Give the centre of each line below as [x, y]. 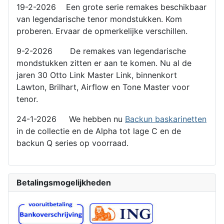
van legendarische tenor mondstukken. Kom [99, 19]
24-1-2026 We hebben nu [71, 119]
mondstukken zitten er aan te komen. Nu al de [104, 63]
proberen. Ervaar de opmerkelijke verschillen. [102, 31]
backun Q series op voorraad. [74, 143]
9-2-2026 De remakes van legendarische [101, 51]
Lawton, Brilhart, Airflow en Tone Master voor [103, 87]
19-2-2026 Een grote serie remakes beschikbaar [111, 7]
